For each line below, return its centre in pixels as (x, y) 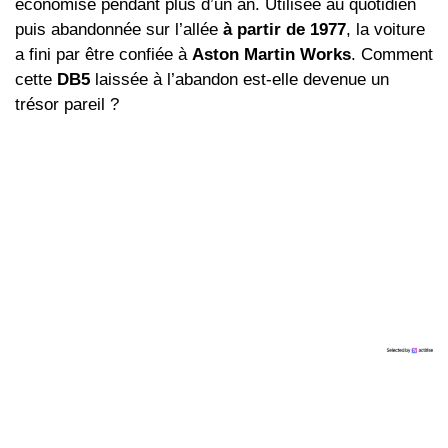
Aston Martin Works (271, 55)
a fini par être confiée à (103, 55)
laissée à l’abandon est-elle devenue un (239, 80)
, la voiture (385, 30)
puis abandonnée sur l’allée (119, 30)
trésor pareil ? (67, 105)
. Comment (392, 55)
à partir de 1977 (284, 30)
